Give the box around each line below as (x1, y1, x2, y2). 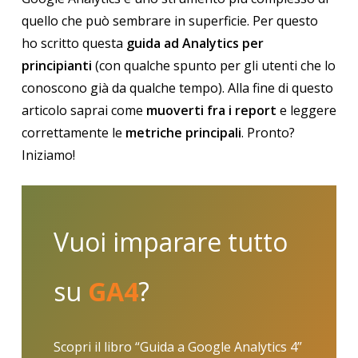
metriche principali (125, 124, 241, 141)
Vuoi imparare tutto (53, 225, 288, 259)
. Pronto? (241, 124, 295, 141)
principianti (21, 57, 92, 74)
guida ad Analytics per (125, 34, 264, 52)
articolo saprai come (21, 101, 146, 119)
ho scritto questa (21, 34, 126, 52)
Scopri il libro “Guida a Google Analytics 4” (53, 338, 302, 356)
